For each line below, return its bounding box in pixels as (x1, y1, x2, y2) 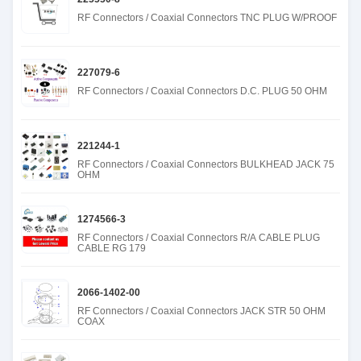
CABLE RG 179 (77, 243, 146, 254)
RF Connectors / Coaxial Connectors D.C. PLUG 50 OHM (77, 85, 327, 97)
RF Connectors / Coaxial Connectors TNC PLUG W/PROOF (77, 12, 337, 23)
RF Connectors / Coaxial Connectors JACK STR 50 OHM (77, 305, 326, 317)
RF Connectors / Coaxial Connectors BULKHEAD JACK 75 (77, 159, 334, 170)
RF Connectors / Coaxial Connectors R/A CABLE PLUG (77, 232, 320, 243)
